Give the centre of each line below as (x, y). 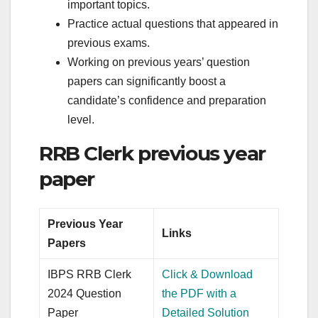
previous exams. (109, 43)
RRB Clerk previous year (152, 154)
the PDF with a (199, 293)
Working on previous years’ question (159, 62)
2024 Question (85, 293)
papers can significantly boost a (147, 82)
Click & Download (208, 274)
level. (81, 120)
